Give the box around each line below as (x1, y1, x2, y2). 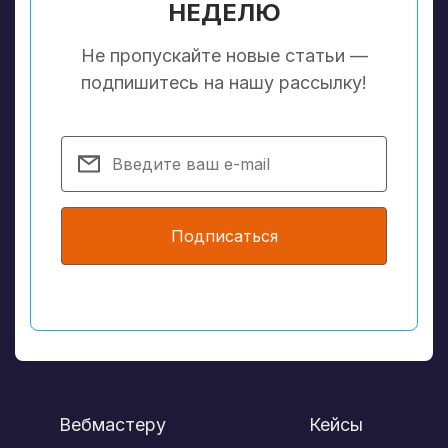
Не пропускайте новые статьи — (80, 44, 368, 66)
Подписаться (170, 225, 278, 246)
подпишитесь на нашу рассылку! (81, 71, 367, 93)
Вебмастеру (58, 413, 166, 435)
